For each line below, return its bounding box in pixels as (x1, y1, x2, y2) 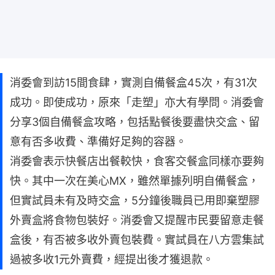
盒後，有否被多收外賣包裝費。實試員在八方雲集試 (10, 233, 264, 246)
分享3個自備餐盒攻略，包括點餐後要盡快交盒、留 (10, 115, 260, 128)
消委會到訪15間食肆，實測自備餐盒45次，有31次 (10, 76, 257, 89)
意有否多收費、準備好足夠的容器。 (10, 134, 187, 148)
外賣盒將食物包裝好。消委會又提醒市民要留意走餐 (10, 213, 264, 227)
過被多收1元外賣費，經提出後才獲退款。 (10, 252, 214, 266)
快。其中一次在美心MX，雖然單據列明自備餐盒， (10, 174, 259, 187)
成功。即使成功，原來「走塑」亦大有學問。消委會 (10, 95, 264, 109)
